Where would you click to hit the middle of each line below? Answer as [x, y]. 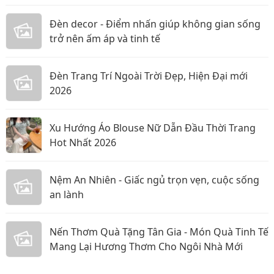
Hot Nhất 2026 [83, 143]
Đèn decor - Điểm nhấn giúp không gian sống [155, 24]
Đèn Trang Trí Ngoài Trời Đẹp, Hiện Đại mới [149, 76]
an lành [67, 194]
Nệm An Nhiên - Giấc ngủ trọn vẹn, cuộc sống [154, 180]
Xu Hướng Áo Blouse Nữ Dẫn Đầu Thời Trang [153, 128]
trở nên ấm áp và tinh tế [105, 39]
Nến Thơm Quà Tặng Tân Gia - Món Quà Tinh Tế [159, 232]
